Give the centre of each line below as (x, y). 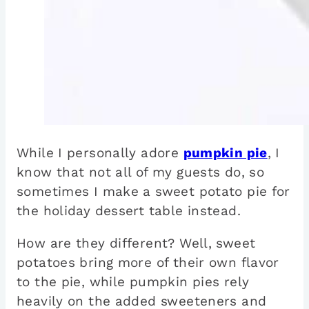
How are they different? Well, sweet (136, 243)
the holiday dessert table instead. (129, 211)
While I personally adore (100, 153)
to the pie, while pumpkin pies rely (133, 282)
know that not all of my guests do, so (141, 172)
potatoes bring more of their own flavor (148, 263)
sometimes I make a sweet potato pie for (153, 192)
